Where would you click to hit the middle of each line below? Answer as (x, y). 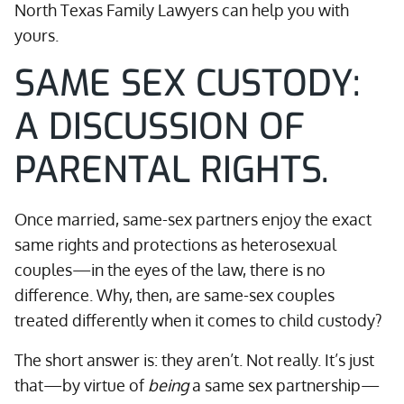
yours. (37, 35)
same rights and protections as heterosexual (175, 244)
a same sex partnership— (284, 385)
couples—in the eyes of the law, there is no (170, 270)
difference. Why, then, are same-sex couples (174, 295)
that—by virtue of (81, 385)
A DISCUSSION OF (160, 127)
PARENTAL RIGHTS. (171, 170)
